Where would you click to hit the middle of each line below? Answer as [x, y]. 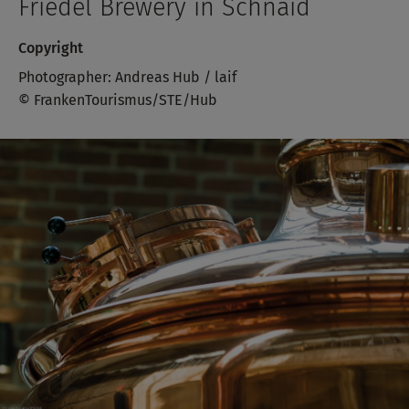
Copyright [51, 48]
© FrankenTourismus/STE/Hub [118, 100]
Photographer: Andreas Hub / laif [127, 77]
